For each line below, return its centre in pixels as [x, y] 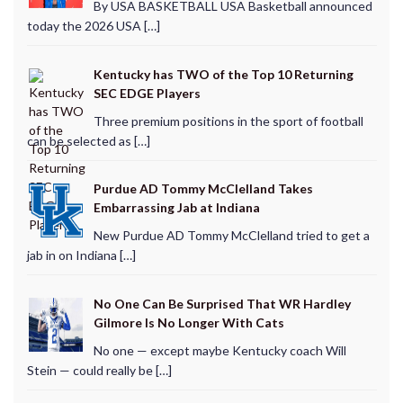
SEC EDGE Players [147, 93]
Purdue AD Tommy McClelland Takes [203, 189]
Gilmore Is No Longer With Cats [188, 322]
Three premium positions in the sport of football [228, 121]
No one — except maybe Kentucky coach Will [219, 350]
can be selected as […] [88, 140]
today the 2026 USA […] [93, 26]
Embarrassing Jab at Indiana [176, 208]
